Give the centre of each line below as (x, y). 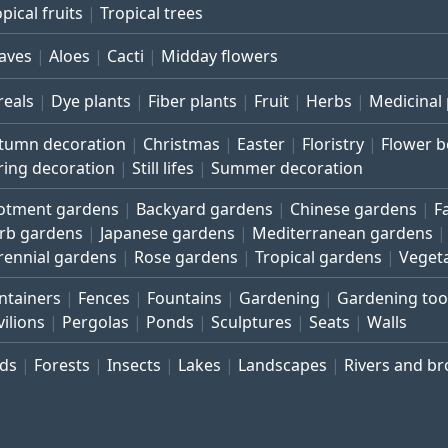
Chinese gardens (353, 209)
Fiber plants (192, 101)
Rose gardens (186, 257)
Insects (134, 365)
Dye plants (91, 101)
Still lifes (163, 168)
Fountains (184, 298)
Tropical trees (151, 13)
